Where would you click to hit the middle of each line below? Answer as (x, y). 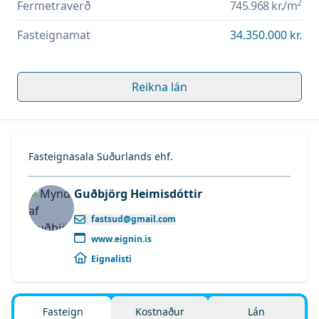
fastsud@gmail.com (134, 219)
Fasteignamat (54, 35)
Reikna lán (159, 87)
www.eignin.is (121, 239)
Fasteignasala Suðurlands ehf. (101, 156)
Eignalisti (111, 258)
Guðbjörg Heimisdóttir (138, 193)
